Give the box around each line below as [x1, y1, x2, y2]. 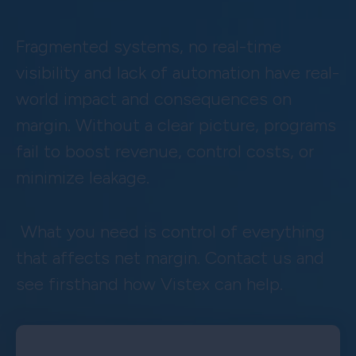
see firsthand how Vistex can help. [16, 273, 283, 295]
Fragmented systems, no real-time [16, 35, 281, 57]
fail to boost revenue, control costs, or [16, 140, 314, 162]
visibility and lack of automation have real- [16, 61, 339, 83]
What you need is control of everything [16, 220, 325, 242]
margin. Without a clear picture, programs [16, 114, 336, 136]
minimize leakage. [16, 166, 159, 188]
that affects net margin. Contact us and [16, 246, 324, 269]
